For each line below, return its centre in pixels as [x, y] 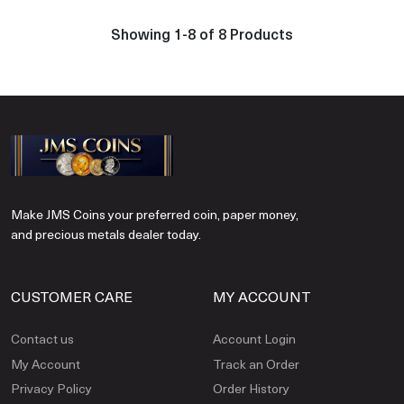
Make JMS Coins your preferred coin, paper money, [155, 215]
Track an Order [256, 363]
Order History [251, 388]
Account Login [254, 339]
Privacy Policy [51, 388]
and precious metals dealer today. [106, 234]
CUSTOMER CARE [72, 297]
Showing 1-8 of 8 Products [202, 33]
